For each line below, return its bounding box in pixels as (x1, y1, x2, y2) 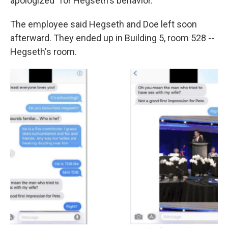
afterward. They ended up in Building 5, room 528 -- (10, 33, 214, 43)
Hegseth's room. (10, 46, 77, 57)
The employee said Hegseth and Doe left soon (10, 19, 197, 30)
